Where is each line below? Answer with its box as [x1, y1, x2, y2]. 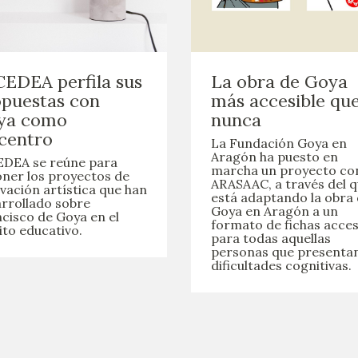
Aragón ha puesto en [211, 149, 338, 165]
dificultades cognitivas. [211, 257, 352, 274]
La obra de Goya [211, 70, 348, 93]
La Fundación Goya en [211, 135, 347, 152]
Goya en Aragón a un [211, 203, 338, 220]
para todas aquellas [211, 230, 331, 247]
